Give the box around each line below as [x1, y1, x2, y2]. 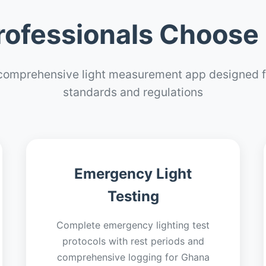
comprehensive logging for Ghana [56, 251, 210, 263]
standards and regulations [63, 85, 203, 99]
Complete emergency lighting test [56, 219, 210, 231]
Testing [107, 188, 159, 205]
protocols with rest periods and [62, 235, 204, 247]
